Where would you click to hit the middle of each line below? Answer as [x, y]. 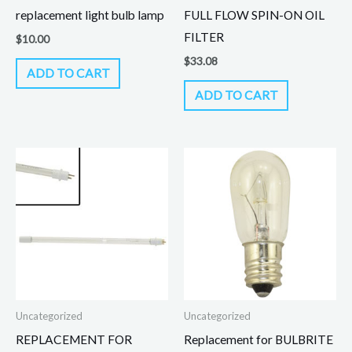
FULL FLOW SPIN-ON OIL [254, 15]
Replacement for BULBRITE [258, 339]
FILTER [204, 37]
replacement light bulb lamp [90, 15]
